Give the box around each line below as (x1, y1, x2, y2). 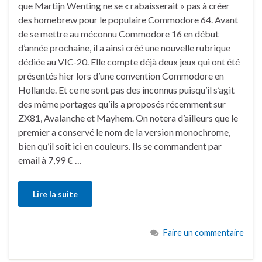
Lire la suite (33, 189, 78, 199)
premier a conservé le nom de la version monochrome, (18, 126, 230, 138)
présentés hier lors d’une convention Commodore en (18, 70, 224, 82)
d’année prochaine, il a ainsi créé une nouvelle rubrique (18, 42, 230, 54)
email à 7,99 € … (18, 154, 82, 166)
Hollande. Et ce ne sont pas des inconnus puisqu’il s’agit (18, 84, 235, 96)
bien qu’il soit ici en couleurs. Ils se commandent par (18, 140, 222, 152)
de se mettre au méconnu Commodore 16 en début (18, 28, 219, 40)
